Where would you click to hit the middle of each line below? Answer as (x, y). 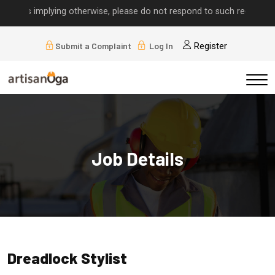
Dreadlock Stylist (67, 258)
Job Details (137, 159)
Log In (160, 46)
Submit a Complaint (93, 46)
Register (209, 46)
